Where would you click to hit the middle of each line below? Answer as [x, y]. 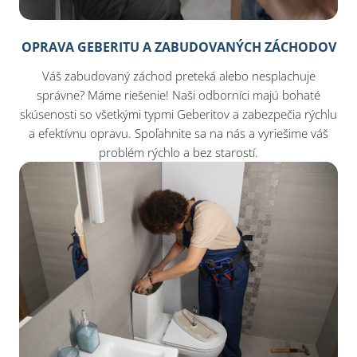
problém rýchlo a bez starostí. [178, 153]
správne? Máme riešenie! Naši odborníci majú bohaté [178, 95]
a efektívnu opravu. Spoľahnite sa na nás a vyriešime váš [178, 133]
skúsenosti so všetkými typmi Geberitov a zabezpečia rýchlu [178, 114]
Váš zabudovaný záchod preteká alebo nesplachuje [178, 76]
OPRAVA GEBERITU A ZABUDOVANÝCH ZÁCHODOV [178, 47]
